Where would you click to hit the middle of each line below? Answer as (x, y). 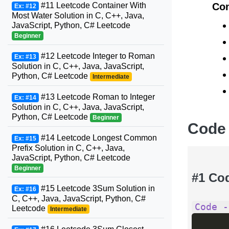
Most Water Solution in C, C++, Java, (78, 16)
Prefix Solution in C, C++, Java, (68, 148)
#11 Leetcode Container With (92, 5)
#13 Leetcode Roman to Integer (97, 97)
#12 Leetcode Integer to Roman (97, 56)
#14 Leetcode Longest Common (98, 138)
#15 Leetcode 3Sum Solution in (97, 188)
